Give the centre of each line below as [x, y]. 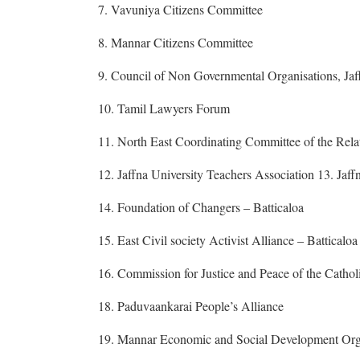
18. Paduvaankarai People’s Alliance [191, 305]
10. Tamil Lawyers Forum [164, 108]
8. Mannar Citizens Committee [176, 42]
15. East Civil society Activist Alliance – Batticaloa [228, 239]
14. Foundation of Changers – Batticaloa [201, 207]
